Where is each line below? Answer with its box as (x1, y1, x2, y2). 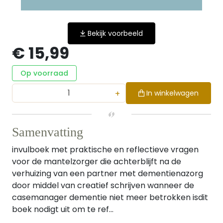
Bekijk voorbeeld (88, 28, 143, 38)
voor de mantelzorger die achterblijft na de (12, 156, 181, 167)
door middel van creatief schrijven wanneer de (12, 180, 194, 191)
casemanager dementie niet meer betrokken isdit (12, 192, 208, 203)
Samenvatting (12, 125, 83, 139)
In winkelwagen (146, 88, 199, 98)
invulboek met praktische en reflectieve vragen (12, 144, 199, 155)
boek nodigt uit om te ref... (12, 204, 113, 215)
